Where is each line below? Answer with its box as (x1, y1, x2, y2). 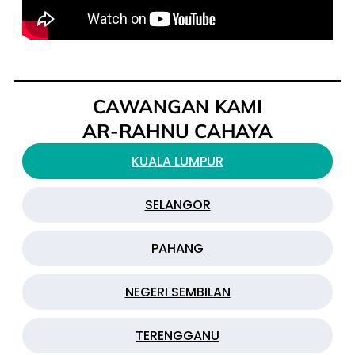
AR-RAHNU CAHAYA (82, 118, 273, 143)
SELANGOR (144, 195, 211, 214)
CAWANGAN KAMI (93, 94, 262, 118)
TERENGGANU (136, 326, 219, 345)
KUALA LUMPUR (132, 151, 223, 170)
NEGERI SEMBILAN (124, 282, 231, 301)
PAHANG (151, 239, 204, 258)
